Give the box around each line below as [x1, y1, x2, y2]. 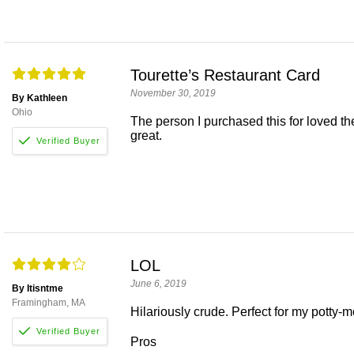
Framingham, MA [12, 297, 85, 309]
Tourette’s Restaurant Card [130, 66, 320, 85]
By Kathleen [12, 92, 67, 104]
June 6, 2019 [130, 278, 186, 290]
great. [130, 129, 162, 143]
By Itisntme [12, 283, 63, 295]
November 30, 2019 [130, 88, 216, 100]
